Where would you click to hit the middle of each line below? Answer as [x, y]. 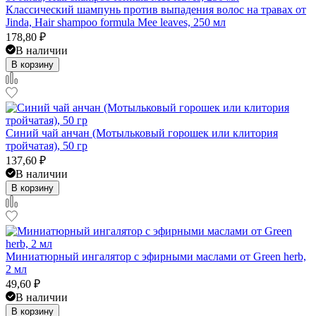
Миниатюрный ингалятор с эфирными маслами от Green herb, [156, 256]
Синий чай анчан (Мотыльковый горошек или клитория [142, 133]
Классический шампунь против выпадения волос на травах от [156, 9]
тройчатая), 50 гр [47, 145]
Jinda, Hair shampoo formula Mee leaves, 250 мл [116, 22]
